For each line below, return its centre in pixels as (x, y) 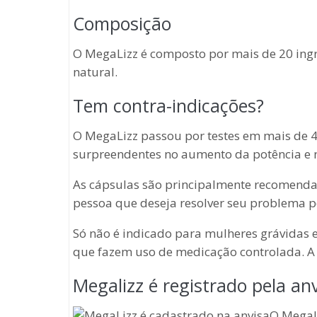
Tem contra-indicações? (168, 105)
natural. (95, 72)
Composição (122, 23)
